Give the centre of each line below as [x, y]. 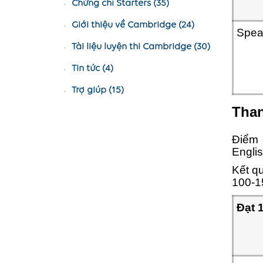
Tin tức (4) [92, 69]
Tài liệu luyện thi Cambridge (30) [141, 47]
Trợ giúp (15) [98, 90]
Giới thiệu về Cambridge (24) [133, 25]
